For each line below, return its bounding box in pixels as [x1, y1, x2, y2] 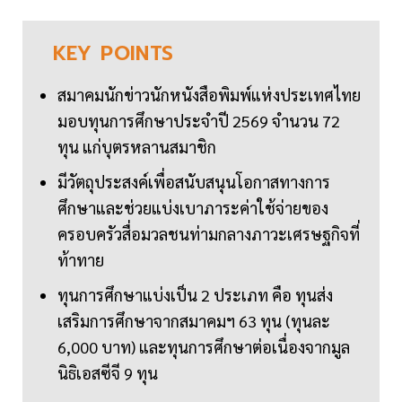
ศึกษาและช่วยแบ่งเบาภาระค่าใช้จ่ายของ [57, 197, 328, 219]
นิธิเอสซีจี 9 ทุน [57, 363, 158, 384]
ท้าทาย [57, 249, 104, 271]
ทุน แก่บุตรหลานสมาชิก [57, 136, 216, 158]
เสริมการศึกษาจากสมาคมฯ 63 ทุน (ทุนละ [57, 310, 330, 332]
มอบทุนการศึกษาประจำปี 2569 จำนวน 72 [57, 110, 340, 132]
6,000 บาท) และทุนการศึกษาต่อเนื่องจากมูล [57, 336, 350, 358]
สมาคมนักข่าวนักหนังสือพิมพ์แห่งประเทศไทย [57, 84, 361, 106]
